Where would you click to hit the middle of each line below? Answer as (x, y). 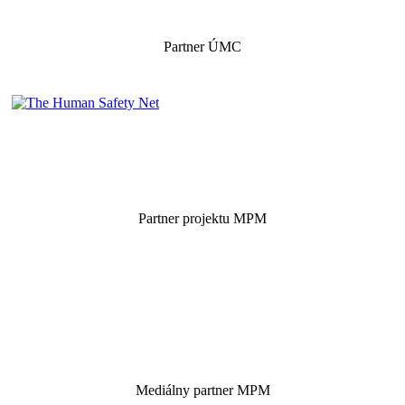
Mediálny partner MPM (202, 391)
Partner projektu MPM (202, 219)
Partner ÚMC (202, 47)
